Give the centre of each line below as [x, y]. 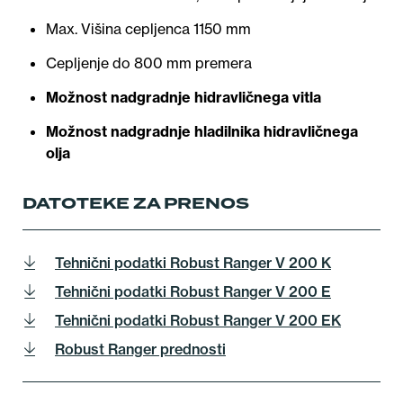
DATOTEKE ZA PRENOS [136, 203]
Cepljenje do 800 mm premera [149, 63]
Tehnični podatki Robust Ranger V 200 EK [198, 320]
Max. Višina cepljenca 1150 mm [148, 29]
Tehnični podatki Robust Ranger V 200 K [193, 263]
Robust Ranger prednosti [140, 349]
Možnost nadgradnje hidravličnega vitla [184, 97]
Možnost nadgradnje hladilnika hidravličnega [202, 131]
